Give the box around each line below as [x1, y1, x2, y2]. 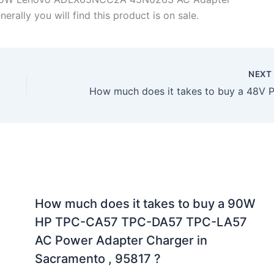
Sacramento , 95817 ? [34, 251, 161, 267]
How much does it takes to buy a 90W [34, 196, 256, 212]
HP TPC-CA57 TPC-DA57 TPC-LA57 [34, 215, 247, 230]
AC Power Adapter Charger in [34, 233, 207, 248]
